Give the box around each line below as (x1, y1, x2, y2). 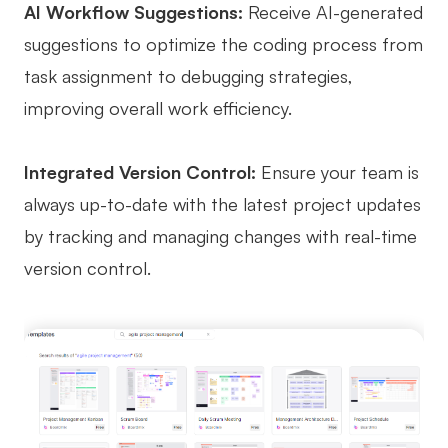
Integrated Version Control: (24, 161, 256, 184)
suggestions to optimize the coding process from (24, 33, 423, 56)
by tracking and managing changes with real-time (24, 225, 417, 248)
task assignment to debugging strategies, (24, 65, 353, 88)
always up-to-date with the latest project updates (24, 193, 421, 216)
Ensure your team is (256, 161, 419, 184)
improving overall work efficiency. (24, 97, 292, 120)
